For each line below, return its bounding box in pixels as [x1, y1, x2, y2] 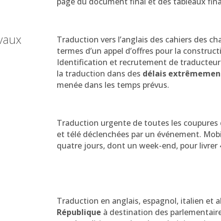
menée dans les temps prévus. [56, 79, 169, 90]
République [56, 206, 101, 218]
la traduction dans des [56, 68, 143, 79]
